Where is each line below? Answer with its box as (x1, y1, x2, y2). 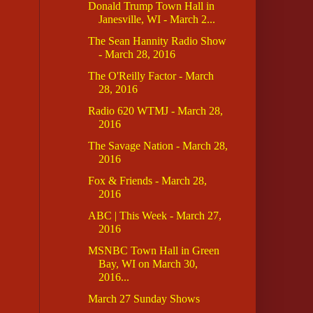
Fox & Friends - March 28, (87, 175, 207, 187)
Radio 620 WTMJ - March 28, (87, 105, 223, 117)
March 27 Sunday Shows (87, 293, 200, 305)
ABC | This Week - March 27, (87, 210, 221, 222)
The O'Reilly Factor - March (87, 70, 214, 82)
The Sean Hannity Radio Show (87, 35, 226, 48)
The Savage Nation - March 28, (87, 140, 228, 152)
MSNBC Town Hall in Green (87, 245, 219, 257)
